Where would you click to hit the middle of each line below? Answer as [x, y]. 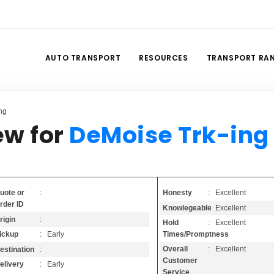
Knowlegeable [187, 208]
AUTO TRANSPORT [83, 58]
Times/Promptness [196, 234]
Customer [180, 261]
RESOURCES [164, 58]
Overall [176, 249]
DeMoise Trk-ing [169, 135]
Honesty [178, 193]
